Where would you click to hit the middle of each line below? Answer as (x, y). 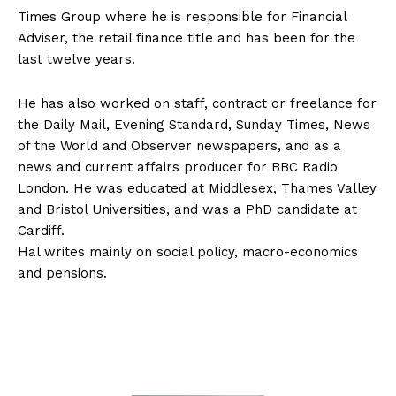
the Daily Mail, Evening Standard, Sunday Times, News (194, 125)
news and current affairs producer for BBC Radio (178, 168)
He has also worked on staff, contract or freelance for (197, 104)
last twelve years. (76, 60)
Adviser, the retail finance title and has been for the (187, 38)
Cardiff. (41, 231)
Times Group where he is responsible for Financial (182, 17)
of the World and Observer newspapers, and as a (179, 146)
